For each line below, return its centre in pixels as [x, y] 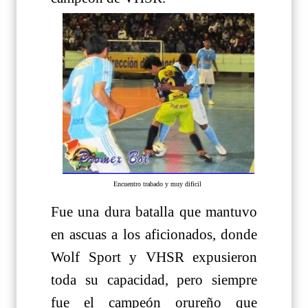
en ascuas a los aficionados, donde [154, 235]
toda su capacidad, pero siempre [154, 280]
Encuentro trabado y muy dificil [158, 184]
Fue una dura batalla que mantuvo [154, 212]
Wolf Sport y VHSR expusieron [154, 257]
